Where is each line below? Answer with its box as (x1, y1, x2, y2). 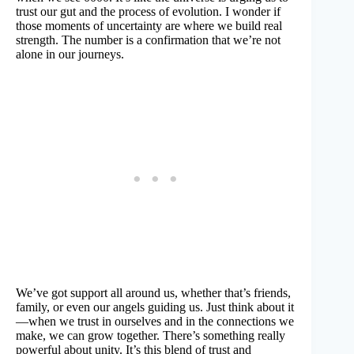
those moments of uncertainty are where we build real (16, 19, 282, 33)
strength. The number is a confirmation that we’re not (16, 33, 281, 47)
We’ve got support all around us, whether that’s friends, (16, 286, 291, 300)
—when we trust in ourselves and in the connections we (16, 314, 294, 329)
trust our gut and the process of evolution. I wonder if (16, 5, 281, 19)
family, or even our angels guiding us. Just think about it (16, 300, 294, 314)
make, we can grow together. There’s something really (16, 329, 285, 343)
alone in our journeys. (16, 47, 124, 62)
